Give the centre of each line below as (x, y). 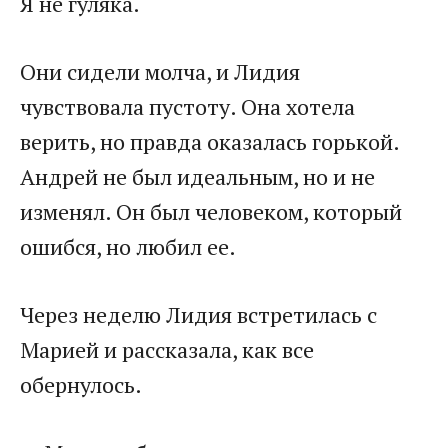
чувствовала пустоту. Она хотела (187, 107)
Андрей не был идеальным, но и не (197, 177)
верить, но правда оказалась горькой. (209, 142)
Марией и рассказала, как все (167, 350)
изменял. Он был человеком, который (211, 212)
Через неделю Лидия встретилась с (198, 315)
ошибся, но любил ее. (128, 247)
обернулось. (81, 385)
